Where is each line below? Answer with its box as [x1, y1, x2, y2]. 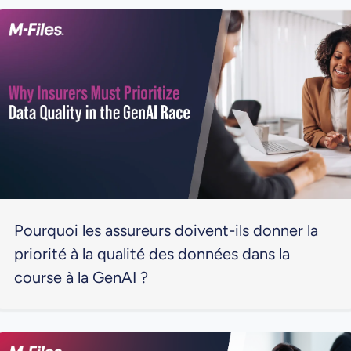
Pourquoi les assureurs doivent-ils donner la [13, 221, 318, 241]
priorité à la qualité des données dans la [13, 244, 290, 264]
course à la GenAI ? [13, 268, 148, 288]
